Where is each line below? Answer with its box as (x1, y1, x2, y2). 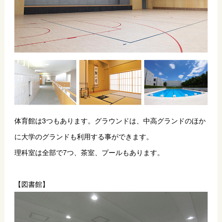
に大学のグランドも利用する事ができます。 (14, 131, 153, 142)
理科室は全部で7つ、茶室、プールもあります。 (14, 147, 164, 158)
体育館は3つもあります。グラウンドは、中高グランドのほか (14, 115, 206, 126)
